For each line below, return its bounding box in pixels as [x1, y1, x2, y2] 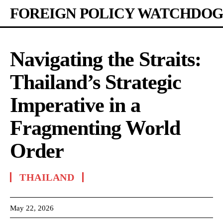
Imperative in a [10, 94, 140, 116]
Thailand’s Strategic [10, 71, 181, 94]
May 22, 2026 [10, 204, 54, 212]
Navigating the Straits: [10, 48, 201, 71]
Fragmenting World [10, 116, 180, 139]
